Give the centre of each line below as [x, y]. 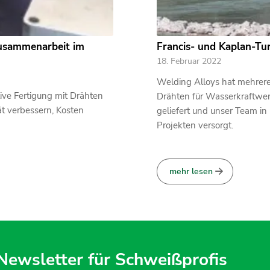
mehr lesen [191, 172]
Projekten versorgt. [195, 126]
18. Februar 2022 [189, 61]
